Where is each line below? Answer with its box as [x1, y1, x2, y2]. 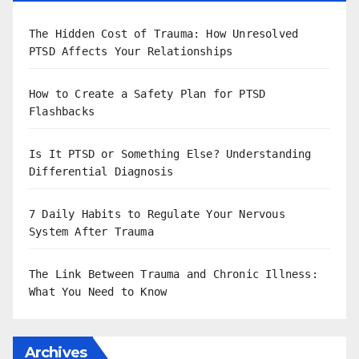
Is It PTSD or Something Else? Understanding [29, 147, 312, 160]
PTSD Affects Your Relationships [29, 44, 233, 58]
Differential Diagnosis [29, 164, 174, 178]
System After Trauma [29, 224, 154, 238]
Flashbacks [29, 104, 95, 118]
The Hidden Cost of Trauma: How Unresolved [29, 26, 299, 40]
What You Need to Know [29, 284, 167, 298]
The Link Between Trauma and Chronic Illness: [29, 267, 318, 280]
